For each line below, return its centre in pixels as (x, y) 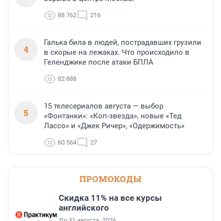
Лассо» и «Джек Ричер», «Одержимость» (114, 126)
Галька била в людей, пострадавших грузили (123, 43)
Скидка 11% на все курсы (110, 198)
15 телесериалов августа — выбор (104, 106)
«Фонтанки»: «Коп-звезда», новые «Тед (113, 116)
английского (84, 208)
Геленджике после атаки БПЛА (99, 62)
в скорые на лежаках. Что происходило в (117, 53)
